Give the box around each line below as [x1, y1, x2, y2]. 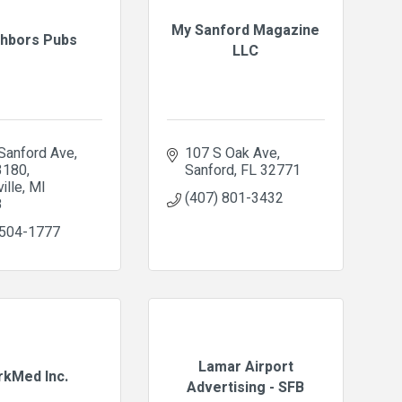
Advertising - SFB [187, 376, 305, 398]
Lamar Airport [197, 355, 293, 378]
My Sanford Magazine [171, 19, 320, 41]
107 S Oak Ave [184, 143, 277, 164]
